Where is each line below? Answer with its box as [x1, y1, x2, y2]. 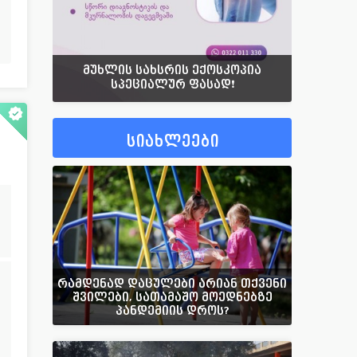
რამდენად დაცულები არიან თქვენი [57, 276, 287, 290]
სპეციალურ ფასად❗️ [110, 77, 234, 91]
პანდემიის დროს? [115, 303, 229, 317]
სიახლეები [126, 133, 219, 150]
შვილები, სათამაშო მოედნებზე [72, 289, 273, 304]
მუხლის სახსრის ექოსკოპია [83, 63, 261, 76]
